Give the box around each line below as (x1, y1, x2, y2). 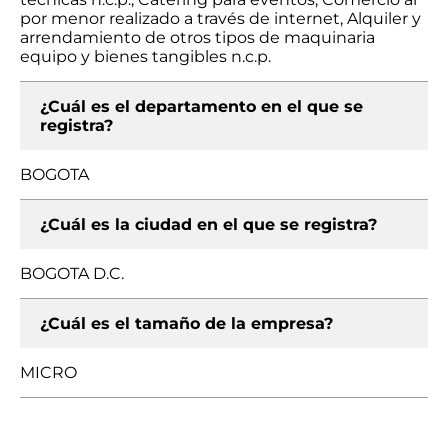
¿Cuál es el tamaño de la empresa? (40, 314, 333, 333)
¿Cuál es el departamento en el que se (40, 97, 363, 116)
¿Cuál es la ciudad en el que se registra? (40, 215, 377, 234)
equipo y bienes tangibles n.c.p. (20, 47, 271, 66)
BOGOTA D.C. (20, 264, 124, 283)
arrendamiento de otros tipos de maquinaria (20, 28, 375, 47)
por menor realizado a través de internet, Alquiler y (20, 9, 421, 28)
